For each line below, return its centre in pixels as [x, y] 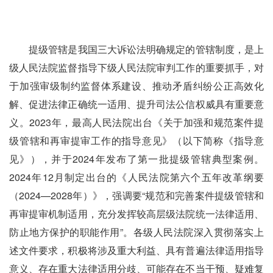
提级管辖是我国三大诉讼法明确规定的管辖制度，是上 [136, 49]
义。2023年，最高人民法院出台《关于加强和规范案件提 [136, 122]
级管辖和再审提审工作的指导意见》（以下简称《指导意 [136, 140]
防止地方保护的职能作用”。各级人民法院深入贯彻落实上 [136, 232]
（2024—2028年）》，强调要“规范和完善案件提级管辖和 [136, 195]
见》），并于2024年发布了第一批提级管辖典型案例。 [136, 158]
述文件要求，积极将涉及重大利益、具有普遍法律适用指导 [136, 250]
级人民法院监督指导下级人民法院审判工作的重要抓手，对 [136, 67]
